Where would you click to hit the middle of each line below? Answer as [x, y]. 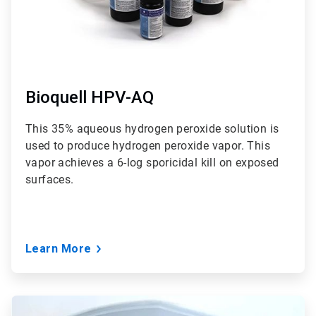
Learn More [59, 249]
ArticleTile [32, 302]
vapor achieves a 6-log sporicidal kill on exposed [152, 163]
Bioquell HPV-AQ [90, 98]
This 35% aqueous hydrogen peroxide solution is [152, 129]
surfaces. [50, 180]
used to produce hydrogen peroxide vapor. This [148, 146]
